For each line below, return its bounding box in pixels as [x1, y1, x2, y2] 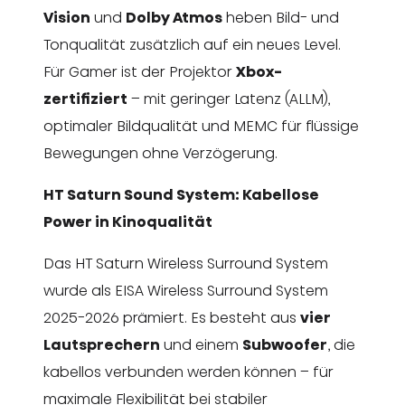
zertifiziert [43, 89, 127, 110]
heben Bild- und [222, 7, 339, 29]
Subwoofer [242, 334, 327, 356]
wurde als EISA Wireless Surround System [43, 280, 328, 302]
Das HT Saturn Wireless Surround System [43, 253, 328, 275]
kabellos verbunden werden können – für [43, 362, 334, 383]
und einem [160, 334, 242, 356]
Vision [43, 7, 90, 29]
